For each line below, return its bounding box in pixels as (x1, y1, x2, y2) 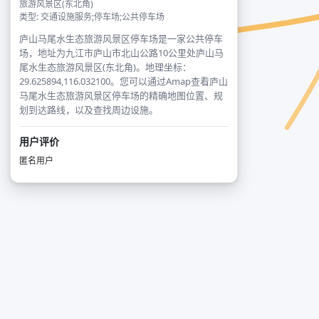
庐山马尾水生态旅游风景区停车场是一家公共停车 (19, 32, 223, 45)
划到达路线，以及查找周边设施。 (19, 103, 158, 116)
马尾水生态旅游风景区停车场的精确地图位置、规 (19, 89, 223, 102)
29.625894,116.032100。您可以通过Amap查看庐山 (19, 75, 228, 88)
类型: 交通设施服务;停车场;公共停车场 (19, 11, 164, 23)
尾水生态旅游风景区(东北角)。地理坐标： (19, 61, 192, 73)
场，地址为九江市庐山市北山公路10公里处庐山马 (19, 46, 224, 59)
